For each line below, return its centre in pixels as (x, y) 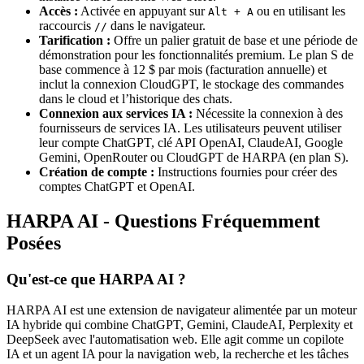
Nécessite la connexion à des (268, 113)
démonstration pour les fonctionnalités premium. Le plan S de (196, 54)
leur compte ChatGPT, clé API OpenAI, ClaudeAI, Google (191, 142)
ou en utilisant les (299, 11)
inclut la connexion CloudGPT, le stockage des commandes (191, 84)
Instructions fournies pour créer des (246, 171)
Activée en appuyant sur (143, 11)
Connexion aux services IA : (116, 113)
